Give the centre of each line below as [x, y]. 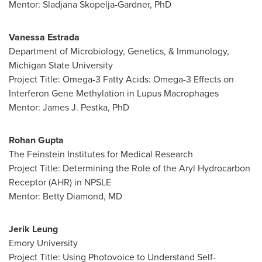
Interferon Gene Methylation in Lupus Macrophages [114, 93]
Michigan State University [61, 65]
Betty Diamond [73, 196]
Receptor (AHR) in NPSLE [60, 182]
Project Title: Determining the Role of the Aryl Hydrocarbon [130, 168]
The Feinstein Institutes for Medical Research [101, 154]
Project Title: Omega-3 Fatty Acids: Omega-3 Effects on [121, 79]
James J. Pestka [75, 107]
